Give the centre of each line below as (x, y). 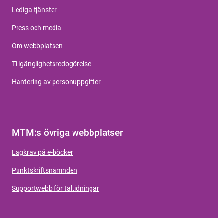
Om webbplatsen (37, 45)
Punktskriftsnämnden (45, 170)
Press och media (36, 27)
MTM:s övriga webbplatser (67, 132)
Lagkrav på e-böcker (42, 152)
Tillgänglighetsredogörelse (51, 64)
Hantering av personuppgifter (56, 82)
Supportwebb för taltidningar (55, 188)
